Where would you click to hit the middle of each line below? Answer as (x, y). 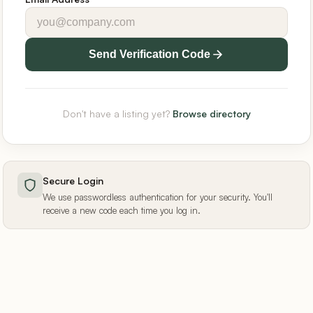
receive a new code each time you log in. (122, 211)
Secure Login (73, 180)
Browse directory (211, 113)
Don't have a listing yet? (117, 113)
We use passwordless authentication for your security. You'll (158, 197)
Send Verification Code (150, 54)
